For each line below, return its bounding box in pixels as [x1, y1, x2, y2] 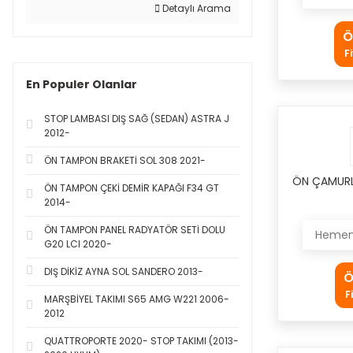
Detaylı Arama [160, 2, 231, 15]
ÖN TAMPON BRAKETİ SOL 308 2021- [44, 154, 206, 167]
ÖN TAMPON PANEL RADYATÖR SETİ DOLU [44, 223, 225, 236]
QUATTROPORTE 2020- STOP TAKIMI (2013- [44, 334, 239, 347]
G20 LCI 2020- [44, 237, 112, 251]
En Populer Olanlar [26, 76, 137, 92]
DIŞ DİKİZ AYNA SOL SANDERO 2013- [44, 265, 203, 278]
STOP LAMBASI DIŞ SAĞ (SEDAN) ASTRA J [44, 112, 229, 125]
